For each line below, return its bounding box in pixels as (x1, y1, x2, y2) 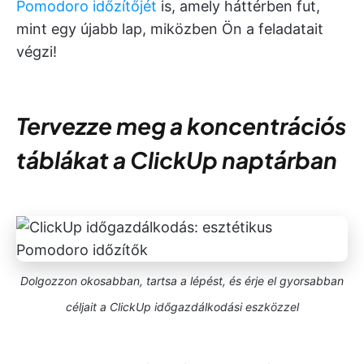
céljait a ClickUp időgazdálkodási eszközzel (65, 300, 299, 314)
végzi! (16, 43, 57, 61)
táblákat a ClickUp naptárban (16, 145, 337, 175)
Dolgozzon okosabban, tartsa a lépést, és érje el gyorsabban (20, 274, 344, 288)
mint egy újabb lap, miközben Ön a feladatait (16, 20, 323, 38)
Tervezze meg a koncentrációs (16, 111, 346, 141)
